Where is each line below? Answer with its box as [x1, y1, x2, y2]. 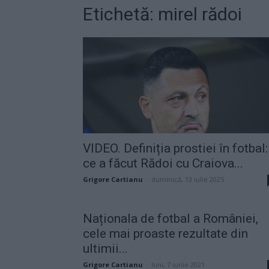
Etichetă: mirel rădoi [83, 3, 242, 25]
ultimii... [83, 241, 128, 256]
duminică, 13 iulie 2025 [151, 174, 224, 184]
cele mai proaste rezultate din [83, 226, 248, 241]
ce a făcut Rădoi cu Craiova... [83, 156, 243, 171]
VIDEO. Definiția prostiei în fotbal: [83, 141, 268, 156]
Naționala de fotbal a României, [83, 211, 258, 226]
